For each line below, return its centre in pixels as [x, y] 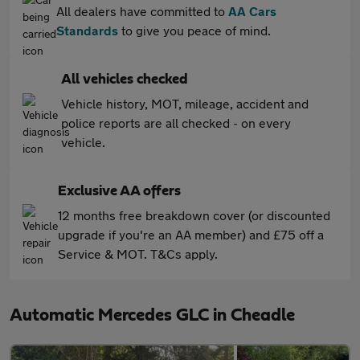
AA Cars [252, 11]
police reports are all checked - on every [176, 123]
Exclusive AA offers [119, 191]
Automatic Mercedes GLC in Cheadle [152, 315]
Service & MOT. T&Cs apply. [138, 254]
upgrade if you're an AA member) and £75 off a [191, 234]
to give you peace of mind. [194, 30]
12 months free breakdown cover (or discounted [194, 215]
